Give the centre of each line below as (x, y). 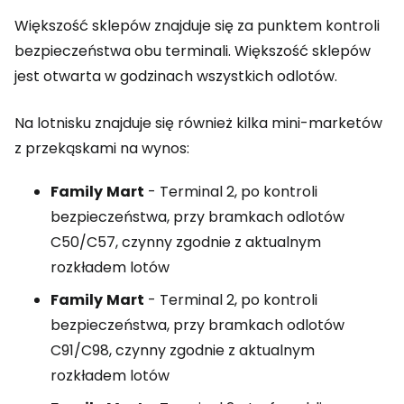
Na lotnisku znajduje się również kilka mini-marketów (198, 123)
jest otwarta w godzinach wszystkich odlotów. (176, 76)
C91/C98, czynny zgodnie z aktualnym (183, 350)
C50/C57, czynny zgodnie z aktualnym (186, 242)
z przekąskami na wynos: (102, 148)
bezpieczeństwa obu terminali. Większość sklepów (193, 51)
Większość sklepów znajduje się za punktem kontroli (197, 26)
